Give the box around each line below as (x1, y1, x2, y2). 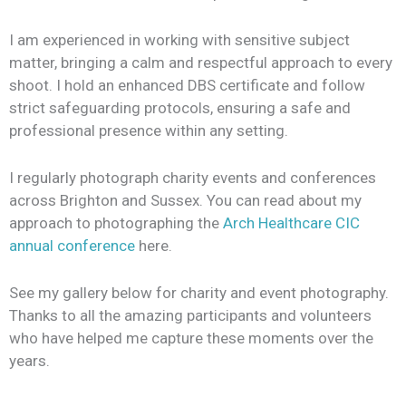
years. (9, 352, 50, 371)
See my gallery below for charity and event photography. (9, 284, 389, 303)
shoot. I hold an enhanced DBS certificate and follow (9, 75, 365, 94)
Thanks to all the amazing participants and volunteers (9, 306, 372, 325)
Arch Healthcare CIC (223, 213, 360, 232)
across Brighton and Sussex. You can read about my (9, 190, 362, 209)
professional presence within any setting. (9, 121, 288, 140)
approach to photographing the (9, 213, 223, 232)
